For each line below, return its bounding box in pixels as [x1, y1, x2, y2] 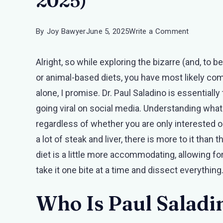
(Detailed [188, 119, 219, 128]
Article [188, 134, 211, 143]
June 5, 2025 [86, 27, 129, 36]
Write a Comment [129, 27, 189, 36]
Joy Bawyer [46, 27, 86, 36]
